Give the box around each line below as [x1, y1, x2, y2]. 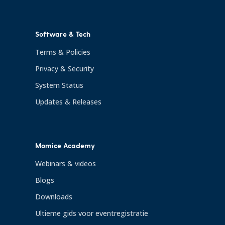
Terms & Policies [35, 47, 90, 57]
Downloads [35, 191, 72, 201]
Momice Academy [35, 141, 95, 150]
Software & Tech [35, 30, 90, 39]
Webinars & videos [35, 159, 96, 169]
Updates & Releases [35, 97, 101, 107]
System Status [35, 80, 83, 90]
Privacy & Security [35, 64, 94, 74]
